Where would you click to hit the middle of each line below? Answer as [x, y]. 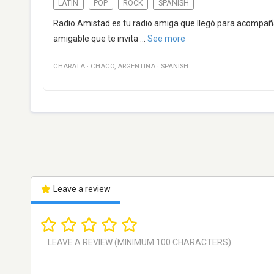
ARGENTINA [136, 67]
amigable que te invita [96, 39]
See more [166, 39]
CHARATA [69, 67]
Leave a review [81, 189]
